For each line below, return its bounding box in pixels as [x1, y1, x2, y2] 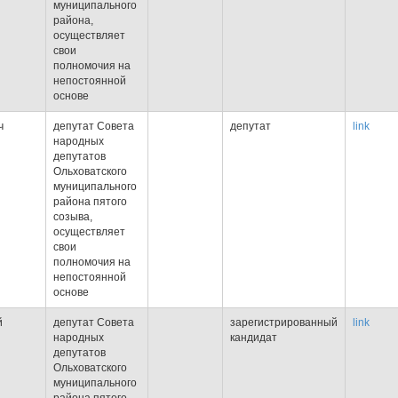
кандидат [230, 331, 277, 344]
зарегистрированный [230, 316, 338, 329]
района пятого [53, 195, 127, 208]
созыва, [53, 211, 92, 223]
